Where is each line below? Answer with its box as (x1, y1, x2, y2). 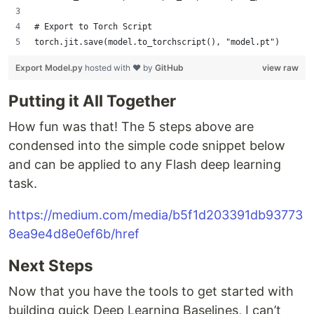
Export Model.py (15, 62, 85, 73)
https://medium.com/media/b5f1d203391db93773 (8, 207, 303, 222)
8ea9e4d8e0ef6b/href (8, 226, 139, 241)
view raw (262, 62, 299, 73)
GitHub (155, 62, 184, 73)
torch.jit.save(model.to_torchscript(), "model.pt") (34, 37, 280, 47)
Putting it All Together (8, 91, 176, 110)
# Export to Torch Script (34, 22, 152, 32)
